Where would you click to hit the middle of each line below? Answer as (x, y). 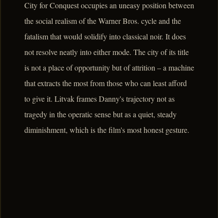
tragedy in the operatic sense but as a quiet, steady (100, 114)
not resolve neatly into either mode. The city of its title (107, 52)
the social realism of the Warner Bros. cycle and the (103, 20)
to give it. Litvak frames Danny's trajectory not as (100, 98)
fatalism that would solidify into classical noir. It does (105, 36)
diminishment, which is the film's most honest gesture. (107, 129)
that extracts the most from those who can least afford (106, 83)
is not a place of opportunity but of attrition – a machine (109, 67)
